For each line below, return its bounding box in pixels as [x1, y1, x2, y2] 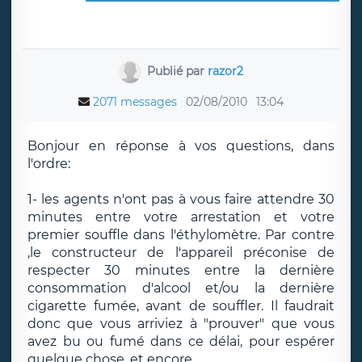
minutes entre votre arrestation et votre [27, 209, 335, 225]
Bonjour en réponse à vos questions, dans [27, 138, 335, 154]
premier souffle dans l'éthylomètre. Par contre [27, 227, 335, 242]
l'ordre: [27, 156, 70, 171]
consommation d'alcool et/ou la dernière [27, 280, 335, 296]
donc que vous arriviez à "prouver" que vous [27, 316, 335, 331]
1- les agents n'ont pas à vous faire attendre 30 [27, 192, 335, 207]
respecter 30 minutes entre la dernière [27, 263, 335, 278]
